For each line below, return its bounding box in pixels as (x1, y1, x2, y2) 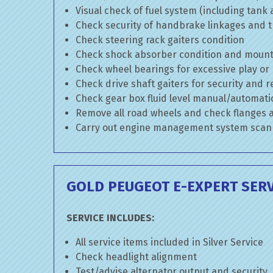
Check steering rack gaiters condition (76, 34, 244, 46)
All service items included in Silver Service (76, 236, 263, 248)
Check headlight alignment (76, 251, 197, 263)
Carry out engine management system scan (76, 122, 272, 133)
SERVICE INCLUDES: (66, 212, 154, 224)
